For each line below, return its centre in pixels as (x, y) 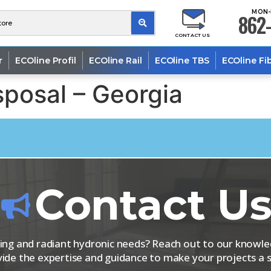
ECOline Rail (115, 60)
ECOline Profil (46, 60)
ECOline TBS (182, 60)
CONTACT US (193, 35)
